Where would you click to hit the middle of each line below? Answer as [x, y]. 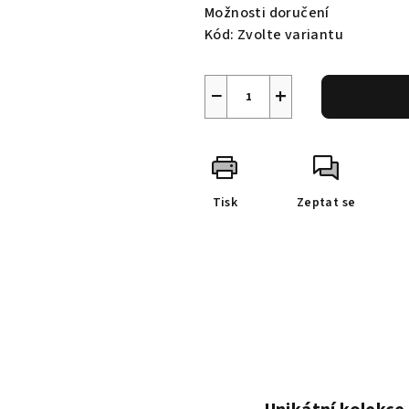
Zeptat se [326, 203]
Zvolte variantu [291, 35]
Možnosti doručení [267, 13]
